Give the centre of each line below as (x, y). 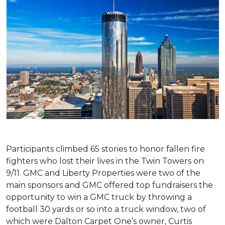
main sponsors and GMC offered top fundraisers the (109, 185)
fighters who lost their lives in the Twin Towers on (105, 161)
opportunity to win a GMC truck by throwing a (99, 197)
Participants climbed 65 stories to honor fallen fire (105, 149)
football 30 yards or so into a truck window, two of (106, 209)
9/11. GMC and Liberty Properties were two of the (103, 173)
